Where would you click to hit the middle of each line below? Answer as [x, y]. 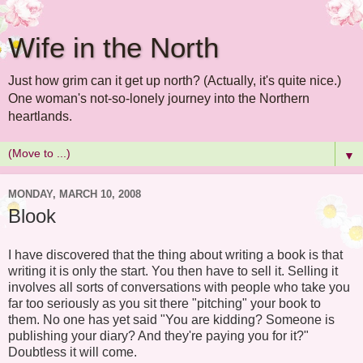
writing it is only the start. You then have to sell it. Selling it [173, 271]
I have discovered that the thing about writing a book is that [175, 254]
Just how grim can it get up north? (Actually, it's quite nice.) [175, 81]
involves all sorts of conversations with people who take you [179, 287]
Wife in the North [113, 48]
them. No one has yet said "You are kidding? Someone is [171, 319]
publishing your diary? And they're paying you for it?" [158, 335]
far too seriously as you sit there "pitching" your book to [164, 303]
